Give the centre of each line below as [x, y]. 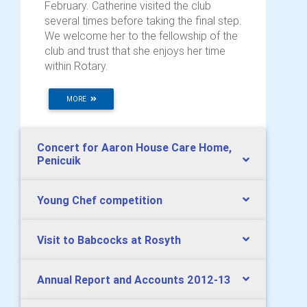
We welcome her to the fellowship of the [141, 35]
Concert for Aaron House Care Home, [134, 147]
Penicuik [59, 160]
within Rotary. [76, 65]
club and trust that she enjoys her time [135, 50]
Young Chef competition [100, 200]
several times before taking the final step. [143, 20]
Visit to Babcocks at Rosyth [109, 240]
